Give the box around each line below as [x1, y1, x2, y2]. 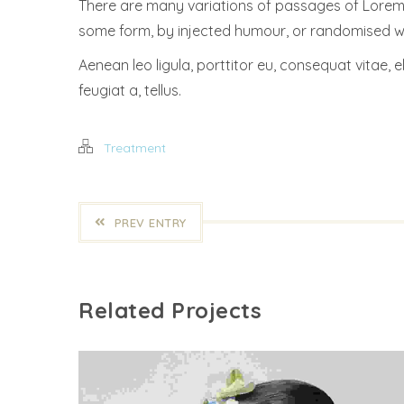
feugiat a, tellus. [78, 80, 181, 99]
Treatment [104, 139, 166, 156]
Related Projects [78, 296, 262, 324]
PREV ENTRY [114, 215, 187, 230]
